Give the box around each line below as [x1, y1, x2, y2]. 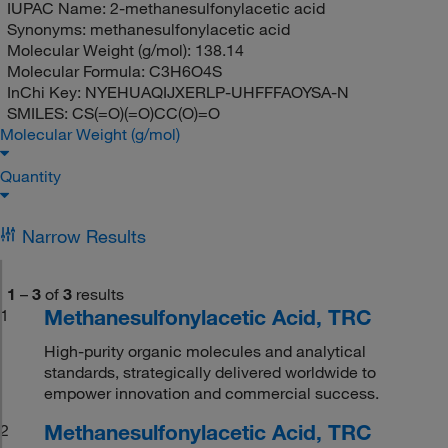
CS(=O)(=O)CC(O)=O [71, 102, 220, 123]
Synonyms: [6, 18, 90, 39]
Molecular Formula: [6, 60, 149, 81]
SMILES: [6, 102, 72, 123]
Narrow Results [21, 224, 146, 247]
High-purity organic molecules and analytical [44, 340, 367, 361]
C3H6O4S [148, 60, 222, 81]
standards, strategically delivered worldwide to [44, 361, 377, 382]
